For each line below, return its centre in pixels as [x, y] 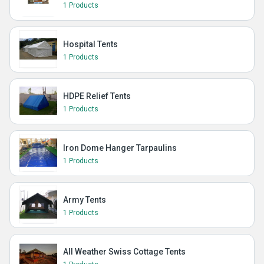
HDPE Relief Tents [97, 96]
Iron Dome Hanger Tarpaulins [120, 148]
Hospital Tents [90, 44]
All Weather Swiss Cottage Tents [124, 252]
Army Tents [85, 200]
